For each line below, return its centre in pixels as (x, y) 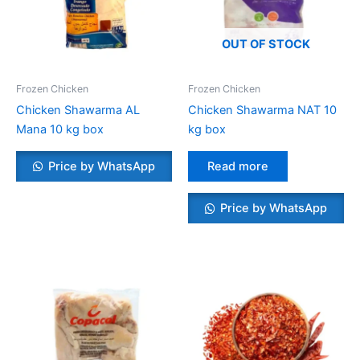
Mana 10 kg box (60, 130)
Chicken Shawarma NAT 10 (262, 110)
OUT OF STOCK (266, 44)
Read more (238, 166)
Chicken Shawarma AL (78, 110)
